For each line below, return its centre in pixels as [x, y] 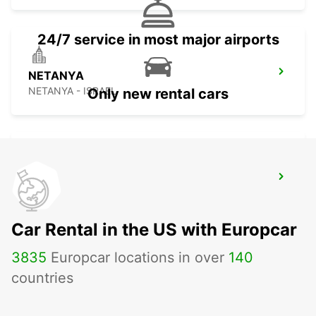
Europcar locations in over [138, 258]
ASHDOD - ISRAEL [71, 196]
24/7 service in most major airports [158, 40]
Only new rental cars [158, 94]
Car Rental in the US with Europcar [154, 230]
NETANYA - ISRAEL [72, 91]
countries [42, 278]
